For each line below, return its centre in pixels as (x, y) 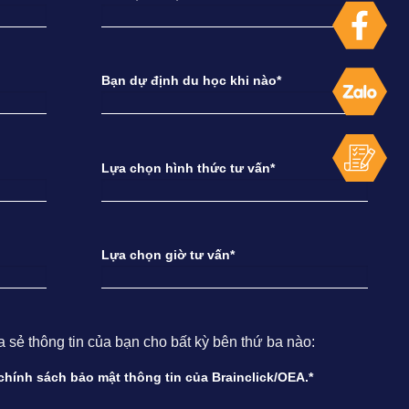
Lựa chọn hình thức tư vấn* (188, 168)
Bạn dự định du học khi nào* (191, 81)
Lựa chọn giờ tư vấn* (168, 255)
